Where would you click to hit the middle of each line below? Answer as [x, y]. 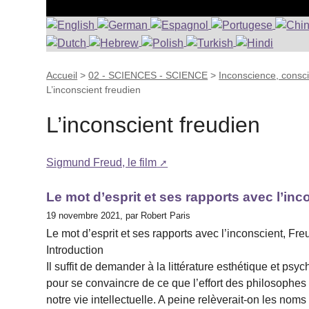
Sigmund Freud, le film [102, 163]
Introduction [75, 250]
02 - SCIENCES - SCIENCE [148, 75]
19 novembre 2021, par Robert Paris [119, 216]
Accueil [62, 75]
